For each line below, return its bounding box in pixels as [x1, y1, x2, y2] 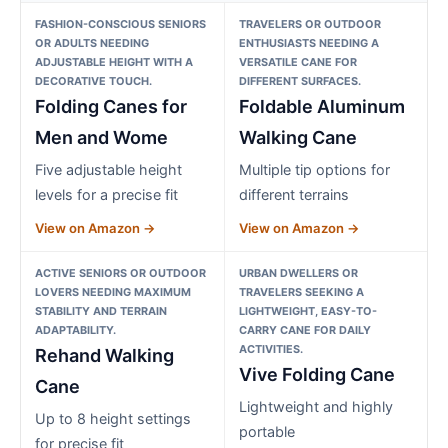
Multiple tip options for [238, 160, 390, 178]
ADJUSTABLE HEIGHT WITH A [35, 54, 193, 69]
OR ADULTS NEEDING [35, 35, 149, 50]
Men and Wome [35, 126, 168, 148]
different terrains [238, 185, 349, 203]
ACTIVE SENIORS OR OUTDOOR [35, 265, 206, 280]
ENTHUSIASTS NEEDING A [238, 35, 379, 50]
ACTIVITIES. [238, 341, 303, 356]
